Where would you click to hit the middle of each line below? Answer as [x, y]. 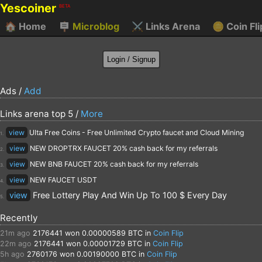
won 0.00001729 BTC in [108, 243]
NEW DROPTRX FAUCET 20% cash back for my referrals [123, 148]
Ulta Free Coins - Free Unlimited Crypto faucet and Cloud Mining [136, 132]
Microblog [95, 26]
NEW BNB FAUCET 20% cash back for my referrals [113, 164]
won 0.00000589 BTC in [108, 233]
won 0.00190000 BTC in [102, 254]
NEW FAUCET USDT [63, 180]
